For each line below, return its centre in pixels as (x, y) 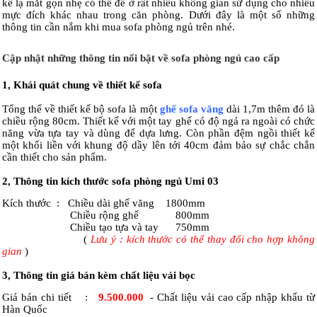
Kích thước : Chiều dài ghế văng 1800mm (104, 203)
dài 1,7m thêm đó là (269, 109)
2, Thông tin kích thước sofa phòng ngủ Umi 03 (110, 181)
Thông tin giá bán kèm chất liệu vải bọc (104, 275)
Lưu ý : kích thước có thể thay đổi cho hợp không (203, 239)
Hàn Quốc (25, 309)
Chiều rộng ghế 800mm (106, 215)
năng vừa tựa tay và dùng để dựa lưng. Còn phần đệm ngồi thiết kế (158, 133)
